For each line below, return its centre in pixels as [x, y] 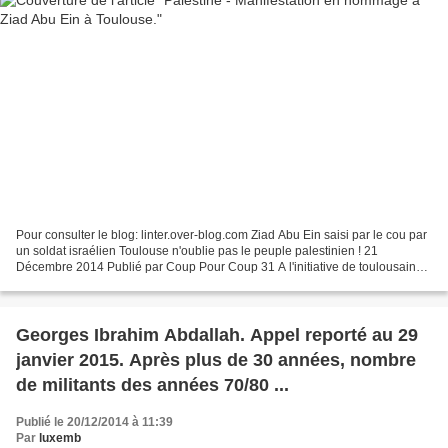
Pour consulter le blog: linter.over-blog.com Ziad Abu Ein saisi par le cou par [221, 234]
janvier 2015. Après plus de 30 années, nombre [216, 359]
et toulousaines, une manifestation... [113, 282]
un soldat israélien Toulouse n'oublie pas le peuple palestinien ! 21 [197, 250]
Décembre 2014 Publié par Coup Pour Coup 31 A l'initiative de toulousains [219, 266]
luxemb [60, 437]
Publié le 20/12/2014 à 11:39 [94, 421]
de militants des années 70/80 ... [152, 384]
